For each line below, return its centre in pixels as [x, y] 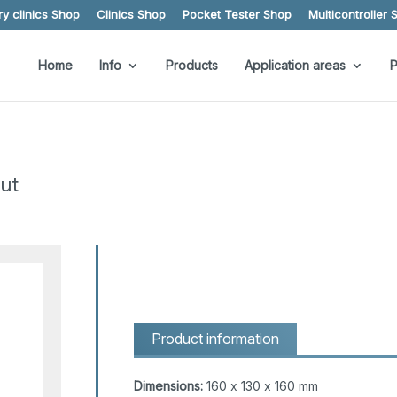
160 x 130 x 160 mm [260, 386]
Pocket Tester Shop [237, 14]
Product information [215, 339]
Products [191, 65]
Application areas [295, 65]
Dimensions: [168, 386]
